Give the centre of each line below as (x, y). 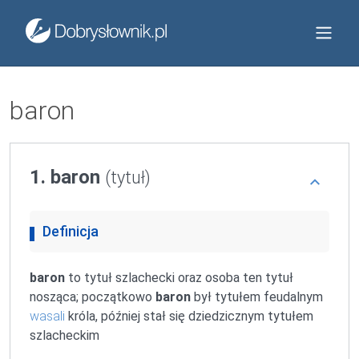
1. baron (67, 177)
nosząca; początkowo (93, 297)
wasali (47, 316)
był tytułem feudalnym (257, 297)
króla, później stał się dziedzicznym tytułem (189, 316)
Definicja (71, 231)
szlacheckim (65, 335)
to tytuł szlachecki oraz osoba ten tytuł (179, 278)
